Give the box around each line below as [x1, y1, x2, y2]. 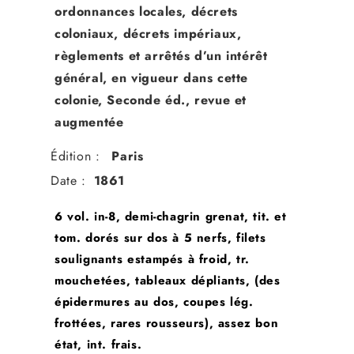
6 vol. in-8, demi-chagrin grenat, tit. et [55, 208, 287, 226]
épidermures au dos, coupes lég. [55, 293, 254, 311]
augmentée [55, 113, 124, 132]
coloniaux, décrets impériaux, [55, 24, 242, 43]
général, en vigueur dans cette [55, 69, 249, 88]
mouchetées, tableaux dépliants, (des [55, 272, 281, 290]
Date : [51, 171, 86, 190]
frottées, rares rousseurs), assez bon [55, 314, 279, 333]
